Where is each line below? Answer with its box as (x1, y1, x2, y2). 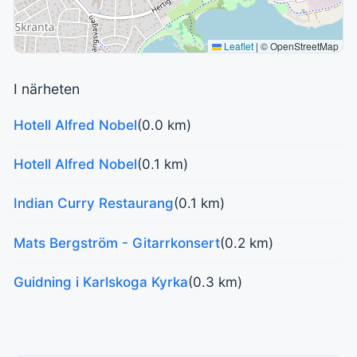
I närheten (14, 80, 80, 97)
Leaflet (222, 38, 253, 53)
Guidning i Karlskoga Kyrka (14, 274, 188, 291)
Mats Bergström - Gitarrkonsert (14, 234, 220, 251)
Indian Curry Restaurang (14, 195, 174, 212)
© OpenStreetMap (258, 38, 339, 53)
